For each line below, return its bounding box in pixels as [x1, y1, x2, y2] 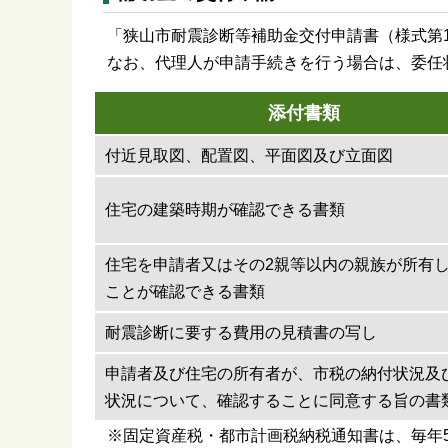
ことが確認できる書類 [105, 282, 265, 300]
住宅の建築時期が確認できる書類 [105, 200, 345, 218]
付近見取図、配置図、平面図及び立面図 [105, 146, 393, 164]
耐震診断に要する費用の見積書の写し [105, 323, 377, 341]
